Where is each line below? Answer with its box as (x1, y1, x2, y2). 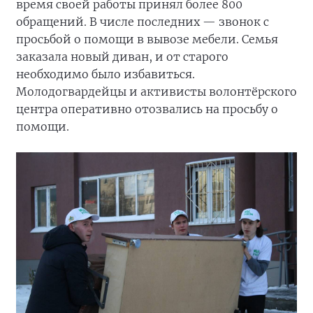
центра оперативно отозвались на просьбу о (16, 102, 278, 116)
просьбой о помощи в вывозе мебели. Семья (16, 32, 278, 46)
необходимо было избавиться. (16, 67, 195, 81)
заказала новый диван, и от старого (16, 50, 228, 64)
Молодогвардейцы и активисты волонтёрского (16, 85, 297, 99)
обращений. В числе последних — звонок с (16, 15, 269, 29)
